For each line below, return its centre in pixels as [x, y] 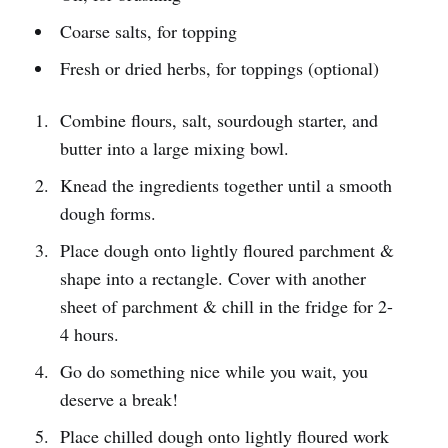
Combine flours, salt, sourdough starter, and [218, 120]
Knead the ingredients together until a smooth [225, 185]
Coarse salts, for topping [148, 31]
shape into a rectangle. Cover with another [212, 278]
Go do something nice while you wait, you [213, 371]
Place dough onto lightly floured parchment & [226, 250]
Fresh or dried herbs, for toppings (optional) [219, 68]
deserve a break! [118, 399]
